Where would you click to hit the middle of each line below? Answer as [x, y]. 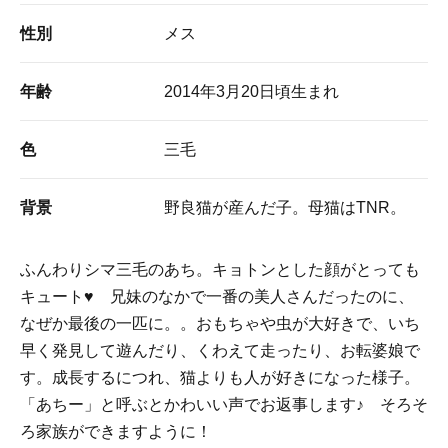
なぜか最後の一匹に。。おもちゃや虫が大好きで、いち [220, 324]
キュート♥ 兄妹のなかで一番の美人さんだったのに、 [217, 297]
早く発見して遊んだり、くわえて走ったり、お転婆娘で [220, 351]
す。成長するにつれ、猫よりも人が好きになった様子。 [220, 378]
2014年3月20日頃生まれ [251, 92]
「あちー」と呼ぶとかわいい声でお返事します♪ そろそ [224, 405]
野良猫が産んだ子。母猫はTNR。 [285, 208]
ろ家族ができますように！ [116, 432]
